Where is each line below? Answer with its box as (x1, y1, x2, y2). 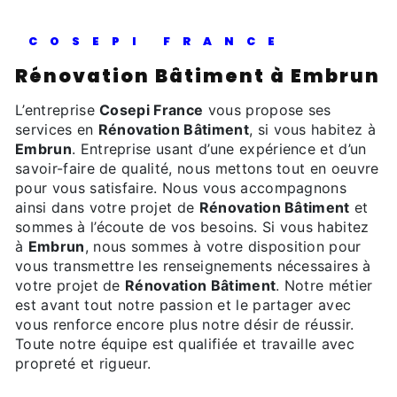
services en (15, 120, 98, 138)
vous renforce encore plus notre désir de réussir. (15, 315, 354, 333)
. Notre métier (276, 276, 373, 294)
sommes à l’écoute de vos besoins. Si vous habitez (15, 217, 370, 236)
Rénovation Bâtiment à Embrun (29, 62, 380, 89)
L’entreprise (24, 100, 100, 119)
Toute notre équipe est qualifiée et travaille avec (15, 334, 355, 353)
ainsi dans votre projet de (15, 198, 199, 216)
